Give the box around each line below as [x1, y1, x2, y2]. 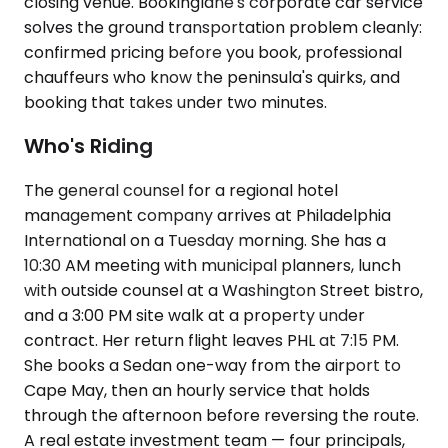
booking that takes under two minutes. [24, 90, 327, 114]
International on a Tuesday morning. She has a [24, 229, 386, 252]
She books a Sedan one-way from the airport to [24, 354, 401, 377]
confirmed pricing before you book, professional [24, 40, 402, 64]
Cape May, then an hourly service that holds [24, 379, 370, 402]
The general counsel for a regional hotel [24, 179, 338, 202]
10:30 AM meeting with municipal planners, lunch [24, 254, 401, 277]
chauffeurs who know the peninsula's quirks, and [24, 65, 400, 89]
